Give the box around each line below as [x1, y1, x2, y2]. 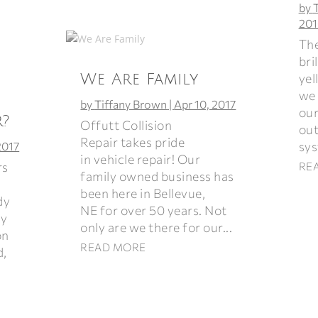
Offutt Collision [80, 116, 172, 133]
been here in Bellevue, [80, 185, 206, 201]
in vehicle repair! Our [80, 150, 201, 167]
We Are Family [80, 70, 199, 88]
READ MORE [80, 240, 146, 253]
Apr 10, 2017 [174, 97, 236, 111]
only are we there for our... [80, 219, 233, 235]
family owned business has [80, 168, 234, 184]
